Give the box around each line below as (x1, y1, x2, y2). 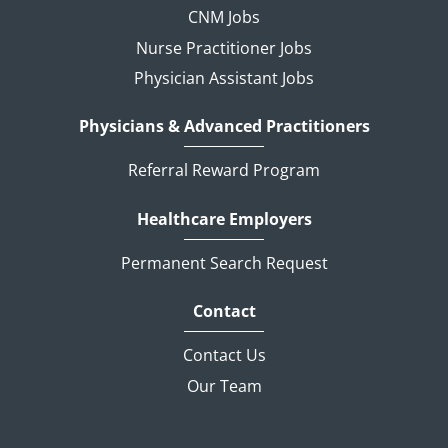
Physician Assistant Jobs (134, 67, 314, 90)
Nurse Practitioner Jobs (136, 36, 312, 59)
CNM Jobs (188, 6, 260, 29)
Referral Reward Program (128, 159, 320, 182)
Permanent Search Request (120, 251, 328, 274)
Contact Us (182, 344, 266, 367)
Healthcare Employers (136, 207, 312, 230)
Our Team (186, 374, 262, 397)
